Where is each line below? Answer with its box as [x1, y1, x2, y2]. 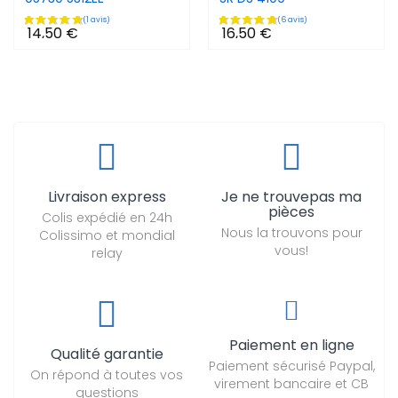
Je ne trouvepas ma [221, 187, 362, 207]
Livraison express [47, 187, 166, 207]
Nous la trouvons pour [220, 224, 362, 242]
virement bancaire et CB [214, 375, 369, 393]
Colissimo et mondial [38, 227, 175, 244]
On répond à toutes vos [30, 366, 183, 384]
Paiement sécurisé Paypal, [208, 357, 375, 375]
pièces [268, 202, 314, 222]
